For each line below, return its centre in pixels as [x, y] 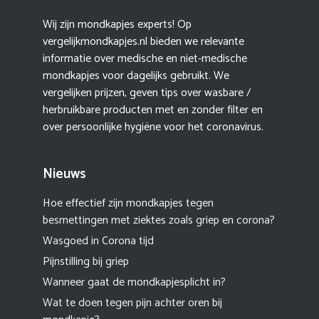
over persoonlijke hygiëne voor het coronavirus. [153, 127]
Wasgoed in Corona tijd [98, 241]
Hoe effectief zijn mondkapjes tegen [128, 204]
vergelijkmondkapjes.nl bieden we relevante [143, 42]
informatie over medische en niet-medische [145, 59]
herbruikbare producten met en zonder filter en [153, 110]
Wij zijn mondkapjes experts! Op [117, 25]
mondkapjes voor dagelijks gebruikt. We [136, 76]
